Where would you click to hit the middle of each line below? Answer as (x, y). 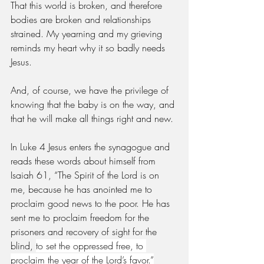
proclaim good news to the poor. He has (92, 203)
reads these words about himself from (85, 161)
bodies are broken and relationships (82, 19)
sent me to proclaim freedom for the (81, 217)
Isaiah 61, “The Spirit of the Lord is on (86, 175)
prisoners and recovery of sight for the (85, 231)
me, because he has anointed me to (83, 189)
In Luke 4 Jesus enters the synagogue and (92, 146)
